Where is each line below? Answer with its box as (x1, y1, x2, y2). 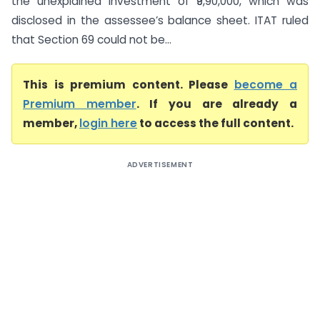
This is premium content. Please (23, 77, 234, 92)
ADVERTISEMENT (126, 159, 194, 170)
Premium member (23, 96, 136, 111)
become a (234, 77, 297, 92)
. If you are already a (136, 96, 298, 111)
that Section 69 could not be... (11, 32, 171, 47)
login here (79, 116, 137, 131)
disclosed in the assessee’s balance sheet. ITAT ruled (11, 13, 309, 28)
